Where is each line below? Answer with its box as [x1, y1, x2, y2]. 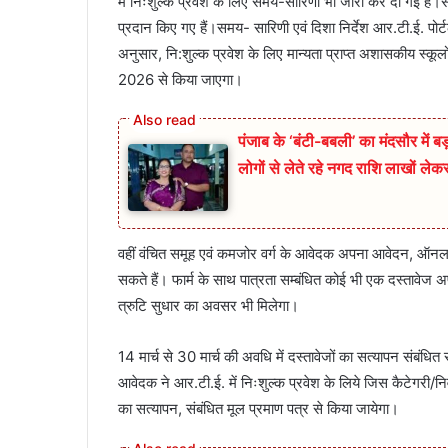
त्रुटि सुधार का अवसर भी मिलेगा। [118, 296, 299, 316]
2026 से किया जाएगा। [118, 70, 243, 90]
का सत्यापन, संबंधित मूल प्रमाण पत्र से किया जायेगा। [118, 399, 399, 419]
